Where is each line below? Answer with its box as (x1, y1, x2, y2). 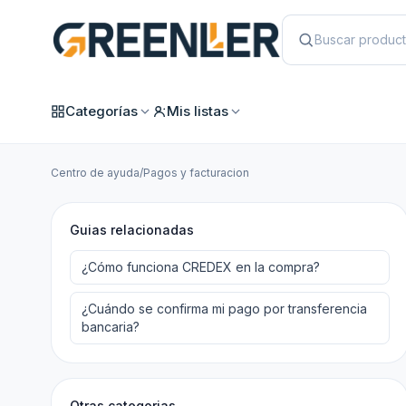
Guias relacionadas (70, 222, 194, 237)
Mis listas (167, 102, 228, 120)
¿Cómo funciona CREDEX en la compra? (82, 259, 320, 275)
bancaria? (82, 319, 140, 334)
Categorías (65, 102, 138, 120)
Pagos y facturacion (143, 166, 249, 179)
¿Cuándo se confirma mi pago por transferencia (82, 301, 367, 316)
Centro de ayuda (51, 166, 140, 179)
